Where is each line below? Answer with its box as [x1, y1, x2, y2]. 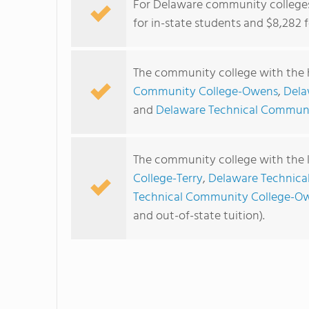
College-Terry [133, 169, 203, 189]
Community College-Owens [133, 82, 278, 102]
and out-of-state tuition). [133, 206, 265, 226]
